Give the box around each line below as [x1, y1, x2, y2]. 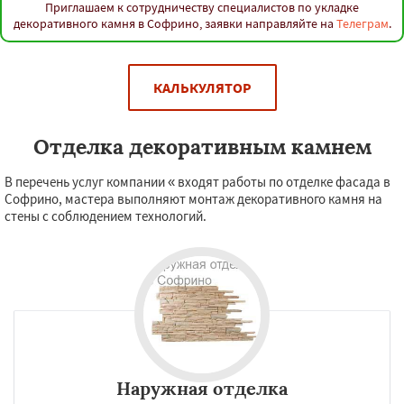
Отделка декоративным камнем [32, 133, 372, 160]
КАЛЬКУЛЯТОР [152, 78, 252, 96]
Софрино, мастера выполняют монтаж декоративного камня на [5, 190, 382, 207]
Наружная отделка [116, 377, 288, 399]
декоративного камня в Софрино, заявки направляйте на [13, 15, 336, 32]
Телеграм [335, 15, 389, 32]
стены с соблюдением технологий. [5, 207, 207, 225]
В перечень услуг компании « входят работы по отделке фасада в [5, 173, 390, 190]
